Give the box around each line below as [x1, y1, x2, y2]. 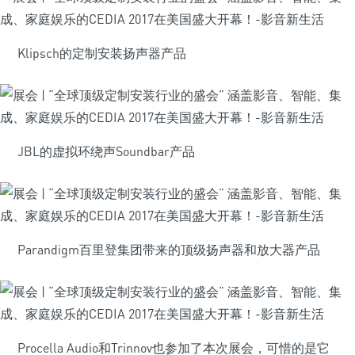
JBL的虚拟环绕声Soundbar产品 [17, 143, 195, 159]
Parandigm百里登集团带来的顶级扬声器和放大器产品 [17, 242, 320, 258]
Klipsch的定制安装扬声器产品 [17, 45, 186, 61]
